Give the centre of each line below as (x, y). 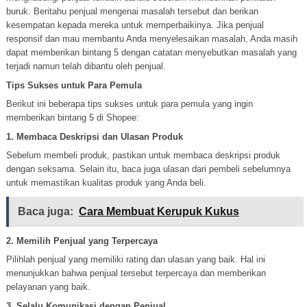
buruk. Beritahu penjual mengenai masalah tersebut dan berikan (132, 11)
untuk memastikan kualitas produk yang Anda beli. (106, 183)
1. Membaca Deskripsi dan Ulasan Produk (94, 137)
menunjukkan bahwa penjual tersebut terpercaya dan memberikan (136, 273)
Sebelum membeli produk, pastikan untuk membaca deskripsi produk (143, 155)
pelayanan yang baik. (48, 287)
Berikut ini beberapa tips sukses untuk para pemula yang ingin (129, 104)
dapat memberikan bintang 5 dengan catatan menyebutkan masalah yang (151, 52)
